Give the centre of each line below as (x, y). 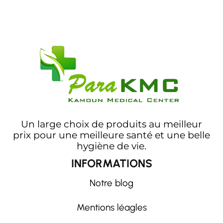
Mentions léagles (111, 208)
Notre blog (111, 183)
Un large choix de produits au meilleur (111, 124)
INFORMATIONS (111, 164)
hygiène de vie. (111, 146)
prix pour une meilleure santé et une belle (111, 135)
